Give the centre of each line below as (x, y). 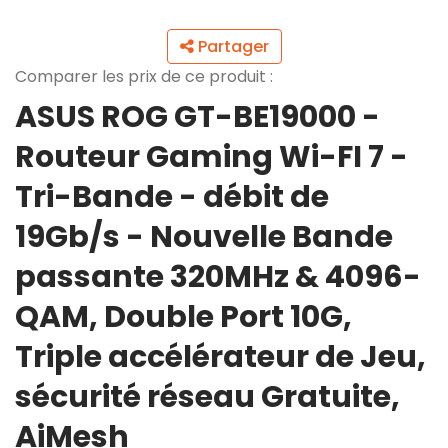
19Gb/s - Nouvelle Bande (204, 237)
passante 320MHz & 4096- (218, 277)
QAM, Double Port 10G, (183, 317)
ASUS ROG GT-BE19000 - (197, 117)
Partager (231, 46)
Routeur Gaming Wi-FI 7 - (211, 157)
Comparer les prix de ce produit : (144, 76)
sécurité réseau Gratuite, (207, 397)
